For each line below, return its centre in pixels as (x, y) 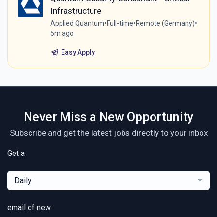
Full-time (120, 23)
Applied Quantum (77, 23)
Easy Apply (78, 52)
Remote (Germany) (165, 23)
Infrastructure (76, 10)
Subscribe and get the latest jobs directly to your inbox (108, 132)
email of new (29, 207)
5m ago (62, 33)
